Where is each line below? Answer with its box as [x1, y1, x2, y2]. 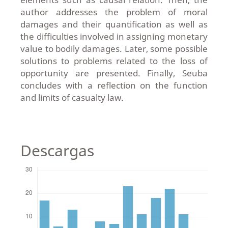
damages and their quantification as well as [20, 18, 208, 30]
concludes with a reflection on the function [20, 79, 208, 91]
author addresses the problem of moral [20, 6, 208, 18]
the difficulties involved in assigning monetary [20, 31, 208, 42]
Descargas [20, 140, 94, 161]
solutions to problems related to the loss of [20, 55, 208, 67]
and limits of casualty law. [20, 92, 124, 103]
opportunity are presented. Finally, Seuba [20, 67, 208, 79]
